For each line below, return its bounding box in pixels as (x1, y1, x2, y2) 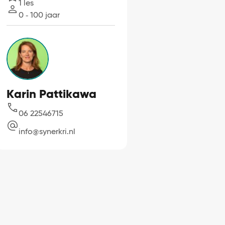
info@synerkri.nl (18, 126, 75, 136)
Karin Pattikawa (6, 86, 96, 101)
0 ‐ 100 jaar (18, 10, 60, 20)
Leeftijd (6, 11, 36, 22)
